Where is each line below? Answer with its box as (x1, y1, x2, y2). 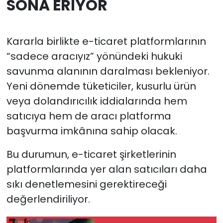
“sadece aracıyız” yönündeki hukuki (6, 49, 182, 63)
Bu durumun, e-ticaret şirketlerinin (6, 147, 176, 161)
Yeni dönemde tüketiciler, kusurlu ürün (6, 79, 196, 93)
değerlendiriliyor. (6, 192, 90, 206)
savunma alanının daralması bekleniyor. (6, 64, 210, 78)
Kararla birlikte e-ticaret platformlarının (6, 34, 206, 48)
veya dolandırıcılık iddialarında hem (6, 94, 187, 108)
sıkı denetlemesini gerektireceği (6, 177, 167, 191)
